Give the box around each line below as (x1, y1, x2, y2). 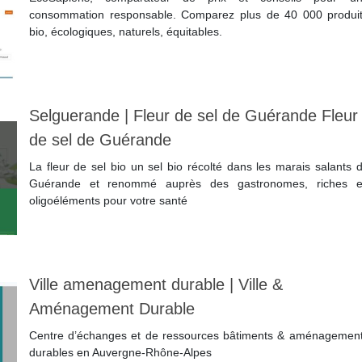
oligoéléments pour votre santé (28, 194, 187, 208)
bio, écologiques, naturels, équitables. (28, 25, 222, 39)
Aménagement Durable (28, 300, 195, 318)
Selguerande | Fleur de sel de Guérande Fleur (28, 107, 358, 125)
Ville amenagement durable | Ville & (28, 276, 283, 294)
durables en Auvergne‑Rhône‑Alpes (28, 346, 212, 360)
